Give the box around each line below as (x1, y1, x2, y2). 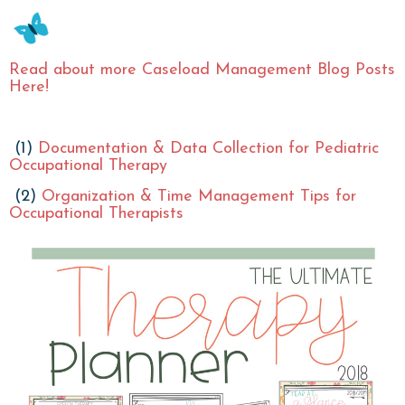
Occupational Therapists (9, 204, 184, 222)
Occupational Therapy (9, 156, 167, 174)
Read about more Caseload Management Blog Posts (9, 61, 395, 79)
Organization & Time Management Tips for (42, 187, 356, 205)
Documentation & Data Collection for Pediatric (38, 139, 379, 157)
